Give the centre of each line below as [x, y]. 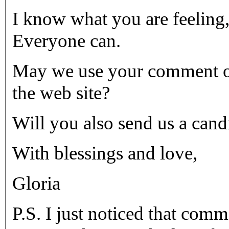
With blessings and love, [105, 153]
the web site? [61, 93]
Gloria [36, 184]
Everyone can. [66, 41]
